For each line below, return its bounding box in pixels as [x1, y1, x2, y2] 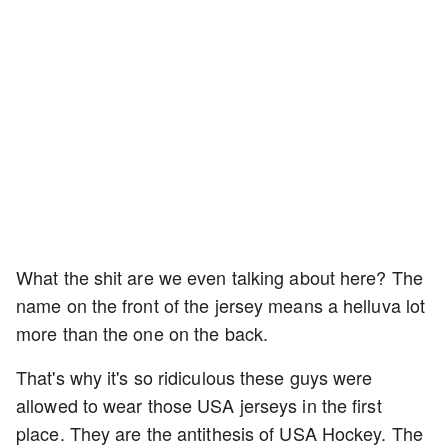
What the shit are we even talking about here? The [16, 264, 423, 291]
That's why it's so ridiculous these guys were [16, 364, 373, 391]
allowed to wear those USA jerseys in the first [16, 392, 382, 419]
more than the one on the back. [16, 320, 274, 347]
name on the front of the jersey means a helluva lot [16, 292, 426, 319]
